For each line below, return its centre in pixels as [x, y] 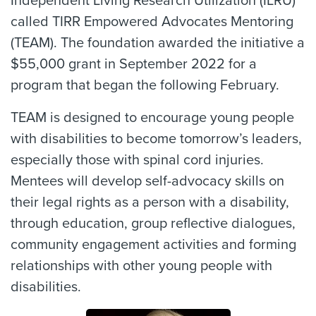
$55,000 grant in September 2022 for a [134, 64]
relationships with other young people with [141, 266]
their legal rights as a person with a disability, [150, 202]
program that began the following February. [145, 85]
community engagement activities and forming [153, 244]
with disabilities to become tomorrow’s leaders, [156, 139]
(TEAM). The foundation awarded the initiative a [158, 43]
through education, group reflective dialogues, [153, 223]
